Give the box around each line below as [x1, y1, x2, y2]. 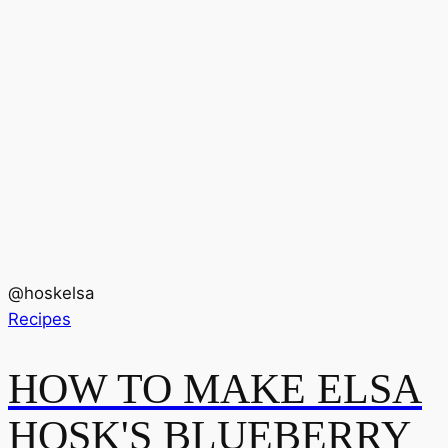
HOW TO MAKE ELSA [8, 366, 422, 413]
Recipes [8, 308, 71, 329]
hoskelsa [24, 282, 94, 303]
